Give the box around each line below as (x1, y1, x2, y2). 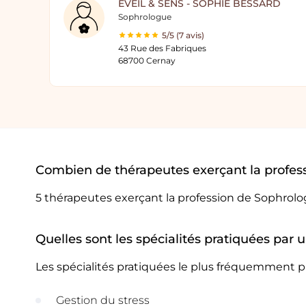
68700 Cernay (118, 55, 176, 66)
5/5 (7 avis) (162, 30, 204, 40)
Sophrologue (118, 12, 171, 22)
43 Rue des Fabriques (118, 43, 206, 53)
